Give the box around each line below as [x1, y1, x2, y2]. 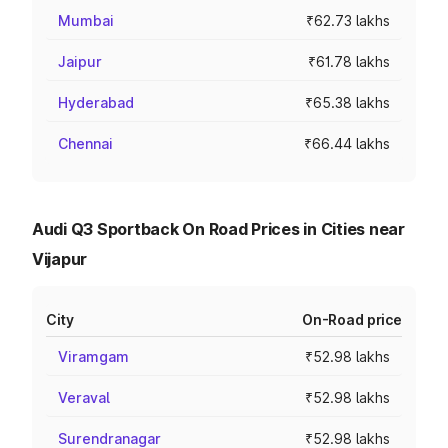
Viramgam [58, 348, 129, 365]
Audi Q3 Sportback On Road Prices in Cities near [32, 219, 405, 239]
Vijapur [32, 249, 88, 269]
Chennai [58, 135, 113, 152]
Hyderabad [58, 94, 134, 111]
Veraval [58, 389, 110, 406]
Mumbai [58, 12, 114, 29]
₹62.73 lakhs [306, 12, 390, 29]
